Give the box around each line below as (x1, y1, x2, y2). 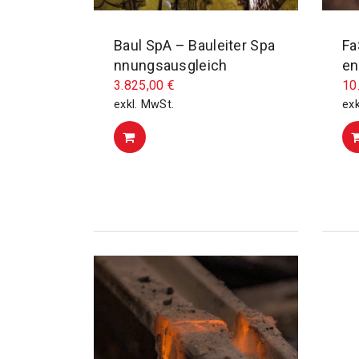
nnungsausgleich (114, 57, 228, 74)
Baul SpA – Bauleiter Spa (114, 37, 276, 54)
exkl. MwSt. (114, 98, 175, 111)
